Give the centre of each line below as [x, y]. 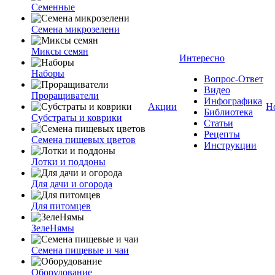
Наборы [48, 73]
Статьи [219, 123]
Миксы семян [60, 51]
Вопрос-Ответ [234, 79]
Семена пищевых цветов [83, 140]
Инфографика [233, 101]
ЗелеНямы [53, 228]
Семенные [53, 7]
